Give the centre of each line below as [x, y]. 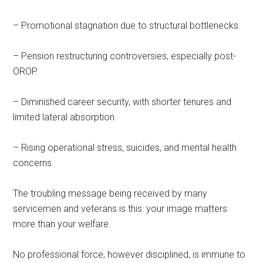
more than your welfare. [62, 224]
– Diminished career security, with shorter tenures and [122, 102]
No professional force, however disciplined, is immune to [129, 254]
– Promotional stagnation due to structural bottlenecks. [127, 25]
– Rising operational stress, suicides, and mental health [125, 147]
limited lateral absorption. [65, 117]
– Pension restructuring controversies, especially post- [125, 56]
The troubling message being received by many [110, 193]
